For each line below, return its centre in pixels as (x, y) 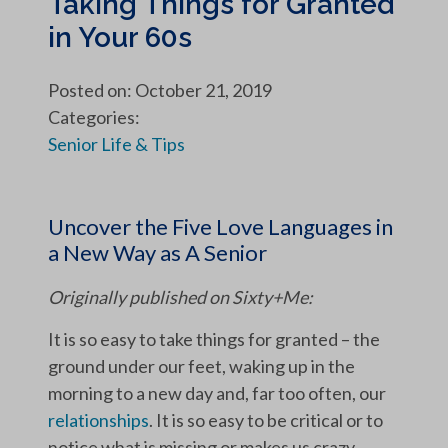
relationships (98, 419)
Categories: (94, 117)
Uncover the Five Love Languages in (220, 226)
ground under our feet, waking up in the (201, 365)
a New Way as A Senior (157, 252)
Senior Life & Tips (116, 144)
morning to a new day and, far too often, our (217, 392)
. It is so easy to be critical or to (266, 419)
